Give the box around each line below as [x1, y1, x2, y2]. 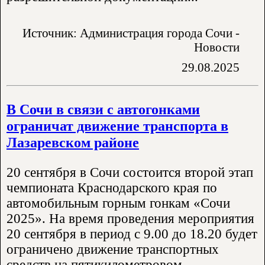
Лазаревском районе [7, 134, 139, 150]
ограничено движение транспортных [7, 242, 219, 257]
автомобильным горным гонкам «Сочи [7, 196, 230, 211]
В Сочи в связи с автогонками [7, 101, 200, 117]
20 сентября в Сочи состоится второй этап [7, 165, 253, 180]
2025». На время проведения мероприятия [7, 211, 254, 227]
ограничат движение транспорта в [7, 117, 228, 134]
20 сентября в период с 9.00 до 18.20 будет [7, 227, 257, 242]
